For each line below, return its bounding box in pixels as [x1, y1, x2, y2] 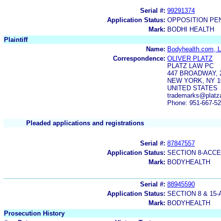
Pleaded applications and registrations [26, 119, 144, 127]
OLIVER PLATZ [167, 54, 213, 62]
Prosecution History [4, 209, 65, 217]
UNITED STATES [167, 84, 218, 92]
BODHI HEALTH [167, 25, 214, 33]
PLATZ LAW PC [167, 62, 214, 70]
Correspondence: [113, 54, 165, 62]
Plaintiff [4, 36, 28, 43]
